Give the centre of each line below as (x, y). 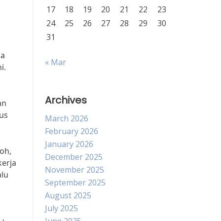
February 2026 (72, 131)
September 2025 (75, 183)
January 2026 (69, 144)
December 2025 (74, 157)
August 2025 (68, 195)
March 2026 (67, 118)
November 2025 (74, 170)
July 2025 (61, 208)
